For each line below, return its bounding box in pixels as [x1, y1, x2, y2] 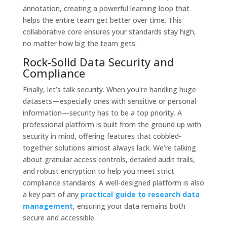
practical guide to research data [80, 189, 200, 199]
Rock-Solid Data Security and [22, 54, 174, 69]
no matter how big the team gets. [22, 38, 137, 48]
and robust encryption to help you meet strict [22, 166, 174, 176]
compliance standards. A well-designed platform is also [22, 177, 204, 187]
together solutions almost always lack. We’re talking [22, 142, 196, 153]
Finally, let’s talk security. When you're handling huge [22, 84, 196, 94]
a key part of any [22, 189, 81, 199]
